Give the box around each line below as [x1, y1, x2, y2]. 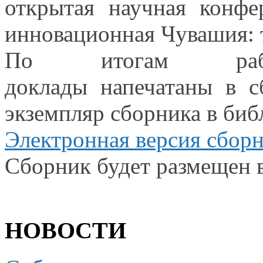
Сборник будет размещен [5, 153, 257, 178]
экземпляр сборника [5, 100, 207, 126]
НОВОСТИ [5, 217, 126, 244]
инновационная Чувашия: [5, 21, 260, 46]
